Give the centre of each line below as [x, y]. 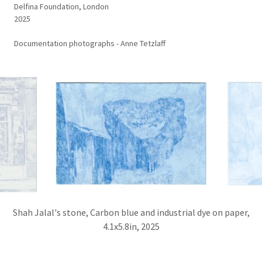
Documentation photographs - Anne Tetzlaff [90, 43]
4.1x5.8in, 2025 [131, 226]
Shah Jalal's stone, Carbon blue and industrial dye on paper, [131, 212]
